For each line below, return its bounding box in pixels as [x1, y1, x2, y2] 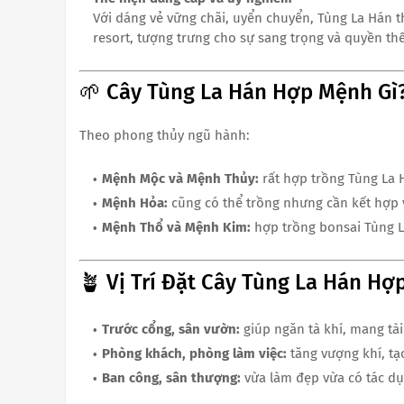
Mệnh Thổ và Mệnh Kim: [102, 219, 251, 236]
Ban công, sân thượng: [102, 369, 241, 386]
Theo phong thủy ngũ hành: [79, 127, 250, 144]
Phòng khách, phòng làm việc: [102, 344, 287, 362]
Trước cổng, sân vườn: [102, 320, 240, 337]
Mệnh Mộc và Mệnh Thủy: [102, 170, 259, 188]
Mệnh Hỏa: [102, 195, 168, 212]
